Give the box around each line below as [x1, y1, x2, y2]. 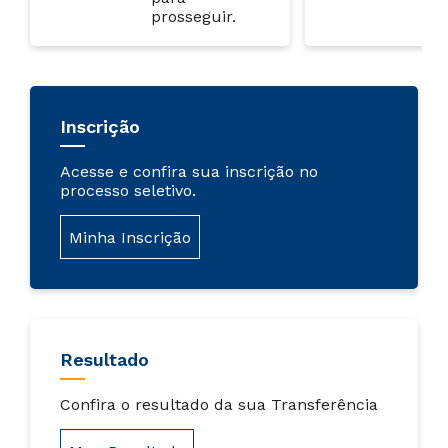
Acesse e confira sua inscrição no [60, 162, 318, 182]
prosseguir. [151, 7, 236, 27]
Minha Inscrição [69, 227, 191, 247]
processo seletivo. [60, 181, 196, 201]
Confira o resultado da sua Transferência [60, 395, 378, 415]
